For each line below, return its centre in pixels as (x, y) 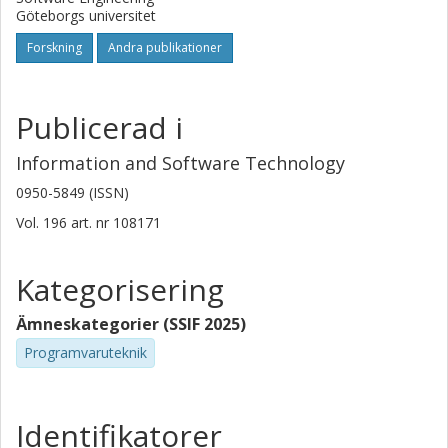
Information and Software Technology (180, 163)
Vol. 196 (43, 222)
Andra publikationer (165, 47)
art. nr (90, 222)
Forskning (54, 47)
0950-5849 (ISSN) (72, 192)
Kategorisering (120, 289)
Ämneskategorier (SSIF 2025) (131, 324)
